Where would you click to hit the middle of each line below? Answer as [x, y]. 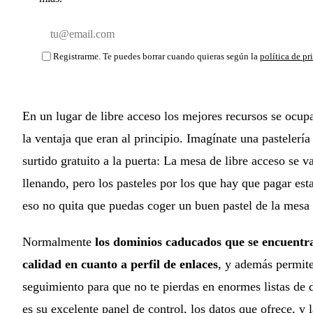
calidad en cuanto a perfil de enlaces [120, 264]
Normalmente [59, 242]
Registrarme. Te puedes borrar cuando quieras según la [156, 56]
